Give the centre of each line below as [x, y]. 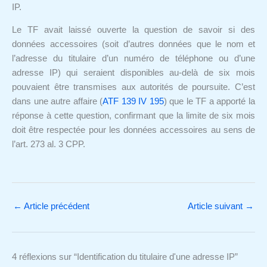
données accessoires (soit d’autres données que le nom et [133, 44]
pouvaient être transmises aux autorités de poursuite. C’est [133, 87]
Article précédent [56, 206]
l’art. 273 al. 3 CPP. [49, 145]
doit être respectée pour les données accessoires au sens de [133, 130]
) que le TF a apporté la [209, 102]
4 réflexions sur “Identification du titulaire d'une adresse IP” [125, 257]
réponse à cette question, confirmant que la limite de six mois [133, 116]
